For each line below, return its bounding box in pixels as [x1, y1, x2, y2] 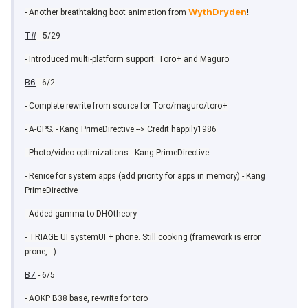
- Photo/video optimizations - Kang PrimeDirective [25, 148, 209, 158]
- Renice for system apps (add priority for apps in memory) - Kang [25, 171, 265, 181]
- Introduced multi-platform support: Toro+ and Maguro [25, 54, 229, 65]
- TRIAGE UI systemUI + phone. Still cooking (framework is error [25, 232, 261, 243]
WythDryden [188, 6, 247, 18]
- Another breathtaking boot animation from [25, 8, 188, 18]
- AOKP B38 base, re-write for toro [25, 294, 148, 304]
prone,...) [25, 247, 56, 257]
